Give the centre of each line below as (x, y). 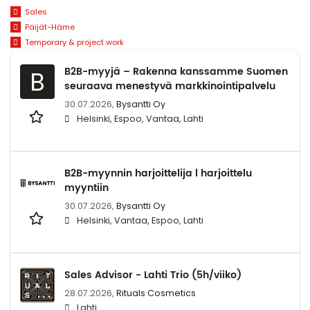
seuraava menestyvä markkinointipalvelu (170, 86)
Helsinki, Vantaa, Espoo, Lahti (140, 220)
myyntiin (86, 188)
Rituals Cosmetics (156, 293)
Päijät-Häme (49, 27)
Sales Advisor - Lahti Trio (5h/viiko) (154, 275)
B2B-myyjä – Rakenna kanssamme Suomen (176, 71)
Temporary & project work (74, 42)
